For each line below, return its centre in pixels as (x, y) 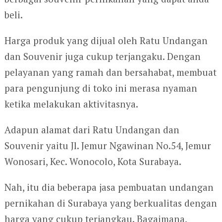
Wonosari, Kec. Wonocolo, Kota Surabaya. (93, 162)
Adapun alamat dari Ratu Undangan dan (92, 130)
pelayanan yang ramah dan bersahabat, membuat (110, 72)
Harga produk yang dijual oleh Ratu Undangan (106, 41)
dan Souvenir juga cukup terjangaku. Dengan (102, 56)
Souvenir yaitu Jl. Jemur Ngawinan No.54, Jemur (108, 146)
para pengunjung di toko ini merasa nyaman (101, 88)
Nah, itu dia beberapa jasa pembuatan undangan (109, 187)
